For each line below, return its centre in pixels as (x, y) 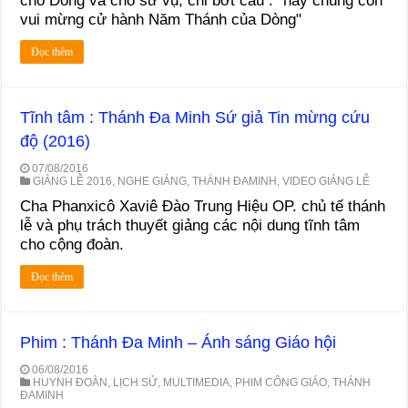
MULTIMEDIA (197, 382)
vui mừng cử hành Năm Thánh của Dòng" (161, 19)
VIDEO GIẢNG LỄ (326, 181)
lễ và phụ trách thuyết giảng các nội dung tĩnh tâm (190, 225)
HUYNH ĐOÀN (71, 382)
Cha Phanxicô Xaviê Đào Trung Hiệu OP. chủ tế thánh (203, 206)
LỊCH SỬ (136, 382)
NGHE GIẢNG (153, 181)
